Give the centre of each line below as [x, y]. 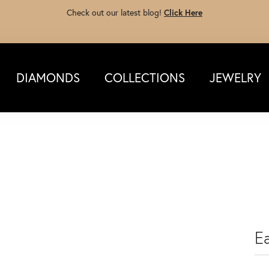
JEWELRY [235, 77]
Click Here [183, 12]
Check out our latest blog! [115, 12]
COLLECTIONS [144, 77]
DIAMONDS [48, 77]
